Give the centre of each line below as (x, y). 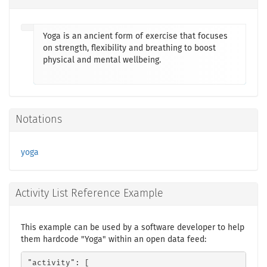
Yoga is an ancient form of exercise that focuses (135, 36)
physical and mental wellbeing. (102, 60)
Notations (39, 120)
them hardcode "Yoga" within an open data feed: (114, 240)
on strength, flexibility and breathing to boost (129, 48)
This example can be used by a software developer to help (133, 228)
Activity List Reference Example (89, 194)
